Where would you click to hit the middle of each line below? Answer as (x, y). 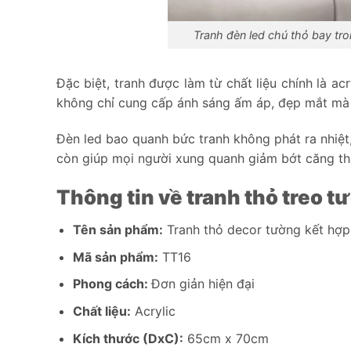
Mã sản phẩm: (115, 257)
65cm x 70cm (226, 338)
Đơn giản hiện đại (203, 284)
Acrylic (153, 311)
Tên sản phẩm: (118, 230)
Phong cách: (112, 284)
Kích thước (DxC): (128, 338)
